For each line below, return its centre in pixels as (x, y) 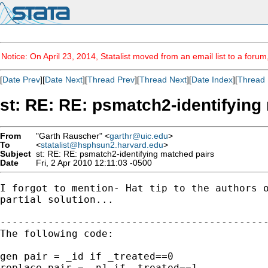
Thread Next (163, 80)
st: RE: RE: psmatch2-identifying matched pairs (123, 154)
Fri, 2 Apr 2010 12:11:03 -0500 (92, 163)
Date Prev (21, 80)
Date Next (64, 80)
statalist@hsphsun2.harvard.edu (102, 145)
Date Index (212, 80)
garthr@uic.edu (139, 136)
